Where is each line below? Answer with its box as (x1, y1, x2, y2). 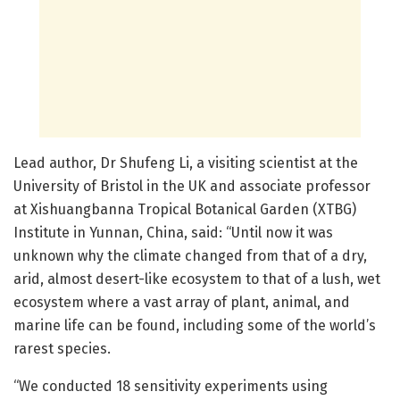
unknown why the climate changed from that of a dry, (13, 247, 367, 265)
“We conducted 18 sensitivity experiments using (13, 378, 328, 396)
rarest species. (13, 340, 111, 358)
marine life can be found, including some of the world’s (13, 317, 376, 335)
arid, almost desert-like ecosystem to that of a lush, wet (13, 271, 380, 288)
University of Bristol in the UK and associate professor (13, 178, 371, 196)
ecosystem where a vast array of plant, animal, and (13, 294, 350, 312)
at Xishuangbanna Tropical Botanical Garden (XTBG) (13, 201, 356, 219)
